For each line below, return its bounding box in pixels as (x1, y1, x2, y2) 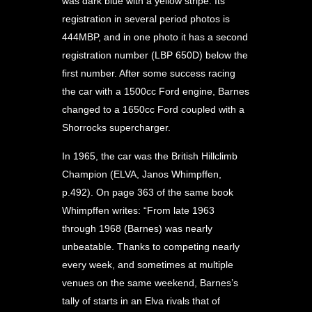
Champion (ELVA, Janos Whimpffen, (62, 169, 221, 180)
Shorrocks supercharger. (62, 122, 171, 133)
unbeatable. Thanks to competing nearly (62, 241, 240, 252)
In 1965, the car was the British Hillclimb (62, 150, 237, 162)
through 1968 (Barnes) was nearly (62, 223, 212, 234)
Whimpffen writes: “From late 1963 (62, 205, 214, 216)
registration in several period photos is (62, 13, 230, 24)
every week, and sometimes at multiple (62, 259, 233, 270)
